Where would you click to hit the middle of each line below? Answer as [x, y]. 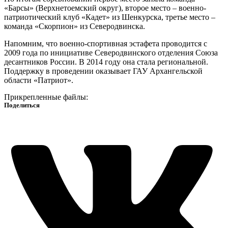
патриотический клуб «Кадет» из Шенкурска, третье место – [110, 17]
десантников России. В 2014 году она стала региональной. [106, 62]
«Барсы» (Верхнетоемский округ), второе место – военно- [105, 8]
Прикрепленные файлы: [46, 97]
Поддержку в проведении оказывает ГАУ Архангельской [103, 71]
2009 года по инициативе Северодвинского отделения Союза [111, 53]
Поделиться [22, 105]
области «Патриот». [39, 80]
